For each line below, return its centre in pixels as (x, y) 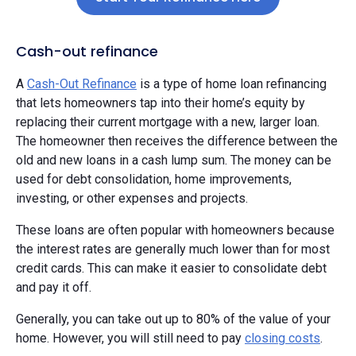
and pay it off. (54, 287)
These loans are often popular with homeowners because (175, 230)
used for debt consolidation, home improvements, (154, 179)
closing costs (282, 338)
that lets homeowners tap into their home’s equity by (161, 103)
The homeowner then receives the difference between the (177, 141)
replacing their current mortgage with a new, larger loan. (168, 122)
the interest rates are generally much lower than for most (173, 249)
